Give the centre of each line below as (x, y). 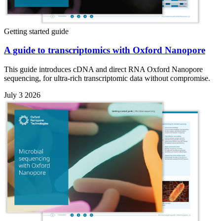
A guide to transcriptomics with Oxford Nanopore (105, 50)
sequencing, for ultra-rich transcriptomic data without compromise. (107, 78)
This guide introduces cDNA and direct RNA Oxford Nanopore (103, 70)
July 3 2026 (22, 95)
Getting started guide (36, 31)
